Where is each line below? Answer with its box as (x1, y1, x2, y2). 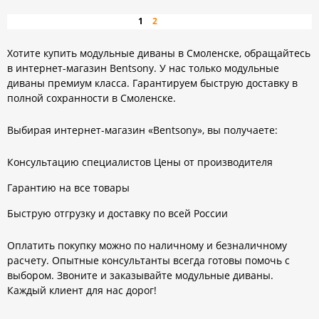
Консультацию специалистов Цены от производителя (7, 155, 273, 169)
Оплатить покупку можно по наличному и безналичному (7, 238, 287, 252)
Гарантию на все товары (7, 181, 130, 195)
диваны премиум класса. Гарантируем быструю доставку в (7, 76, 298, 90)
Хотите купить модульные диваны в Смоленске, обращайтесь (7, 46, 310, 61)
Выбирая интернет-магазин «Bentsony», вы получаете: (7, 123, 278, 137)
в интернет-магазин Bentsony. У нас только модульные (7, 61, 279, 75)
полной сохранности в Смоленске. (7, 91, 176, 105)
